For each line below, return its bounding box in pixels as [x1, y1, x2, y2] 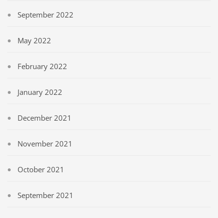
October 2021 [18, 164, 64, 174]
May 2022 [18, 35, 51, 45]
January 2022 [18, 87, 62, 97]
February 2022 [18, 61, 67, 71]
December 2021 [18, 112, 72, 123]
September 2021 [18, 190, 73, 200]
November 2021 [18, 138, 73, 148]
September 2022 [18, 9, 73, 19]
